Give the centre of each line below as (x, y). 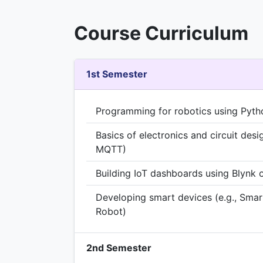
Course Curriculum (161, 33)
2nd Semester (119, 248)
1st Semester (117, 74)
